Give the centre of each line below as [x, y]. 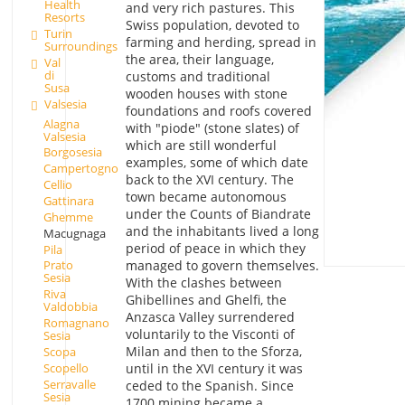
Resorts [64, 18]
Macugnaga [74, 233]
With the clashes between [203, 283]
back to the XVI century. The [209, 180]
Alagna [61, 123]
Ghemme [68, 217]
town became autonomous [206, 197]
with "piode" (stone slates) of [212, 128]
